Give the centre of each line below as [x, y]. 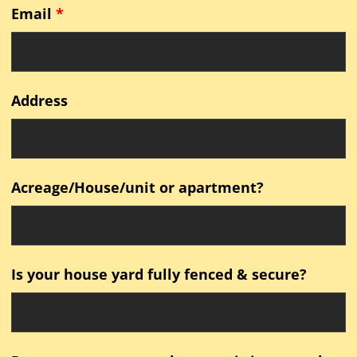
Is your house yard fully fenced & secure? [159, 275]
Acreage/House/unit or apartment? [137, 188]
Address [39, 101]
